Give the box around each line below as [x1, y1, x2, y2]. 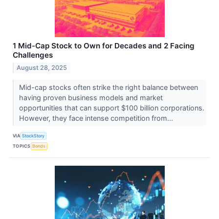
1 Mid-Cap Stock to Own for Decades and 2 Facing [13, 41, 195, 51]
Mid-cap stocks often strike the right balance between [19, 83, 198, 92]
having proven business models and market [19, 93, 163, 102]
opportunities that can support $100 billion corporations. [19, 104, 204, 112]
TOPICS [13, 143, 31, 149]
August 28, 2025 [17, 64, 67, 72]
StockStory [22, 132, 45, 138]
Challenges [13, 50, 53, 60]
